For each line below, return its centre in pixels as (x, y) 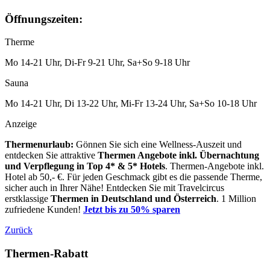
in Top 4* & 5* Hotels (121, 166)
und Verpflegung (39, 166)
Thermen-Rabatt (46, 254)
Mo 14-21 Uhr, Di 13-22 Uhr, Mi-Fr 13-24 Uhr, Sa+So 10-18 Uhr (131, 104)
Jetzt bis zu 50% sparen (132, 210)
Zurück (19, 230)
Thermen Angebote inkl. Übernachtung (178, 155)
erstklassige (28, 199)
